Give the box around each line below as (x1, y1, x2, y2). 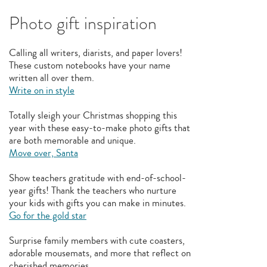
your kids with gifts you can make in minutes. (8, 195, 186, 210)
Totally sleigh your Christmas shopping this (8, 108, 177, 123)
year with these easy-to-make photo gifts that (8, 120, 190, 135)
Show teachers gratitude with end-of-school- (8, 170, 186, 185)
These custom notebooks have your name (8, 58, 170, 73)
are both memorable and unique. (8, 133, 136, 148)
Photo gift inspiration (8, 11, 157, 36)
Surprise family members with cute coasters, (8, 233, 185, 248)
